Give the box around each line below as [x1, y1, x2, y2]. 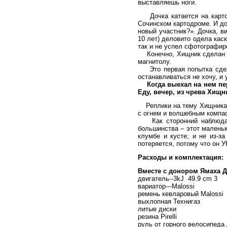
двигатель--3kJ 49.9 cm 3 [138, 175, 217, 182]
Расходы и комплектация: [138, 154, 223, 161]
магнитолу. [138, 58, 171, 65]
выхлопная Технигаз [138, 198, 200, 205]
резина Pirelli [138, 213, 177, 220]
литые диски [138, 205, 176, 213]
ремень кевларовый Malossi [138, 190, 223, 198]
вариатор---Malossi [138, 182, 195, 190]
